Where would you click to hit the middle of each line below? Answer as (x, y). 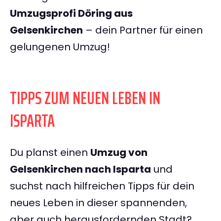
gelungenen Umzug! (60, 47)
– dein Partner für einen (143, 30)
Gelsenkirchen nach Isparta (80, 169)
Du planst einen (50, 153)
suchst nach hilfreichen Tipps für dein (102, 186)
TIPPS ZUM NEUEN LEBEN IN (85, 98)
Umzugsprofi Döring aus (71, 14)
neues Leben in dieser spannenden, (98, 203)
